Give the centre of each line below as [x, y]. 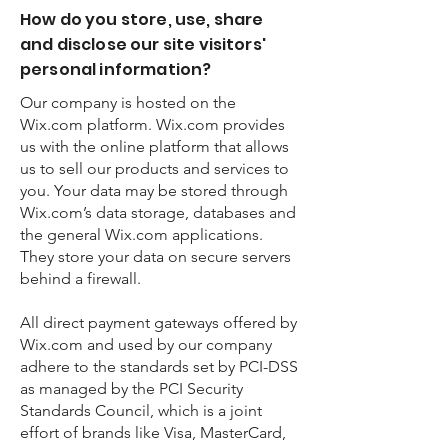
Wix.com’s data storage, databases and [158, 212]
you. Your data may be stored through [154, 190]
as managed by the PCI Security [131, 388]
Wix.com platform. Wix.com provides [152, 124]
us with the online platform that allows [154, 146]
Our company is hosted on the [128, 102]
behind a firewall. [84, 278]
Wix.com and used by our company [146, 344]
